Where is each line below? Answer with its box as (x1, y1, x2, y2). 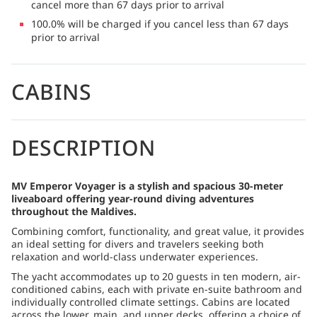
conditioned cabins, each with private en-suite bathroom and (11, 282, 302, 296)
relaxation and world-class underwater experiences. (11, 249, 258, 263)
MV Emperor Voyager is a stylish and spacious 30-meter (11, 178, 283, 192)
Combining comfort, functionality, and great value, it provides (11, 224, 304, 238)
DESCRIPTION (11, 132, 156, 162)
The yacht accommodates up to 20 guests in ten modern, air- (11, 269, 301, 283)
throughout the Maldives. (11, 204, 137, 218)
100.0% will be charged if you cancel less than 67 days (31, 16, 289, 30)
